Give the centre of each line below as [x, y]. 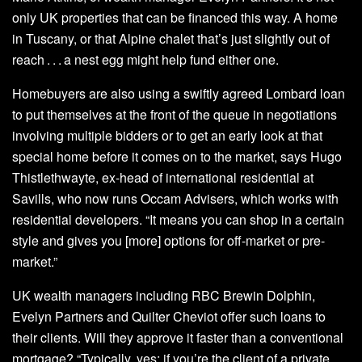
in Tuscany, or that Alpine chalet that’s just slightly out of [171, 38]
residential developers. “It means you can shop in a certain [178, 219]
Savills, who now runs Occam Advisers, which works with [175, 198]
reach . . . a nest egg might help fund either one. [147, 59]
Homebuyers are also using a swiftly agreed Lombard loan [179, 93]
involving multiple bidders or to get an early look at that [167, 135]
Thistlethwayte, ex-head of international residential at [163, 177]
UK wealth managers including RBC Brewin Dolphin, [164, 295]
